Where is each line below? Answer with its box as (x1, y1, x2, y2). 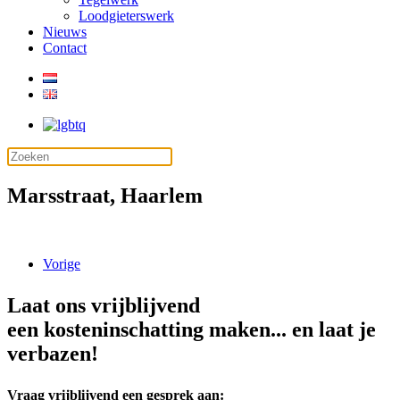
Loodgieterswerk (79, 8, 174, 23)
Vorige (43, 255, 80, 271)
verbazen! (7, 341, 98, 365)
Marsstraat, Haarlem (7, 183, 203, 207)
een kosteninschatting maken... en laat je (7, 317, 376, 341)
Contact (43, 40, 87, 55)
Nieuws (43, 24, 87, 39)
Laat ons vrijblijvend (7, 293, 200, 317)
